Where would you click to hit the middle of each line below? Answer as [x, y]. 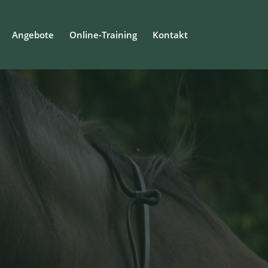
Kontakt [170, 35]
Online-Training [103, 35]
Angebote [33, 35]
